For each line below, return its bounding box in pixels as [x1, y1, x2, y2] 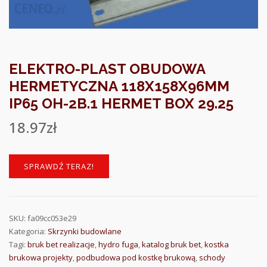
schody [199, 252, 225, 263]
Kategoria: [9, 225, 48, 237]
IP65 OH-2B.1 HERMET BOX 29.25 [9, 94, 234, 112]
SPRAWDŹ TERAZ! [24, 160, 94, 172]
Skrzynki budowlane [48, 225, 122, 237]
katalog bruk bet [142, 238, 201, 250]
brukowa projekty [9, 252, 73, 263]
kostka [204, 238, 229, 250]
